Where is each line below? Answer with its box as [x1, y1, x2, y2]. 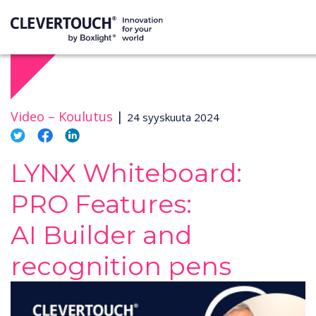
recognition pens [11, 250, 231, 281]
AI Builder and [11, 219, 192, 250]
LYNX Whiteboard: [11, 157, 242, 188]
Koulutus [59, 108, 113, 125]
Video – [11, 108, 55, 125]
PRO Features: [11, 188, 192, 219]
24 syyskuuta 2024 [127, 110, 219, 124]
